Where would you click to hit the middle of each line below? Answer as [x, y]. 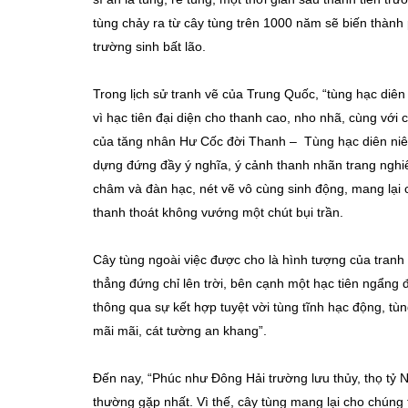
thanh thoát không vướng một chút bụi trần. [218, 212]
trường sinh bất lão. [149, 46]
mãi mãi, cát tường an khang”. [180, 331]
